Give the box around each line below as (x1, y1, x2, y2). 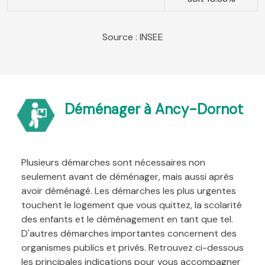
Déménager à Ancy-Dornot (64, 100, 243, 119)
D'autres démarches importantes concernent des (21, 227, 237, 240)
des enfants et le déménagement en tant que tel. (21, 213, 233, 226)
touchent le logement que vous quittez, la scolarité (21, 199, 242, 212)
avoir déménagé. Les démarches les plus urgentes (21, 185, 236, 198)
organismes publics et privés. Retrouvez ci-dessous (21, 241, 244, 254)
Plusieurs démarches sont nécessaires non (21, 156, 205, 169)
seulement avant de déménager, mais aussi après (21, 170, 234, 183)
